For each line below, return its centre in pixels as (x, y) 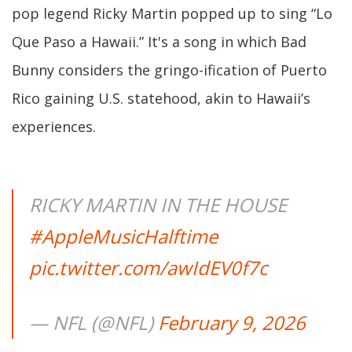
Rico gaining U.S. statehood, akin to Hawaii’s (161, 98)
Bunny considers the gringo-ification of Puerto (169, 70)
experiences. (54, 126)
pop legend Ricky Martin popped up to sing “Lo (172, 13)
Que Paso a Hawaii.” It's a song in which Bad (159, 41)
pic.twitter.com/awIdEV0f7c (148, 267)
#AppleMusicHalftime (123, 236)
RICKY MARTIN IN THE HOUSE (158, 204)
